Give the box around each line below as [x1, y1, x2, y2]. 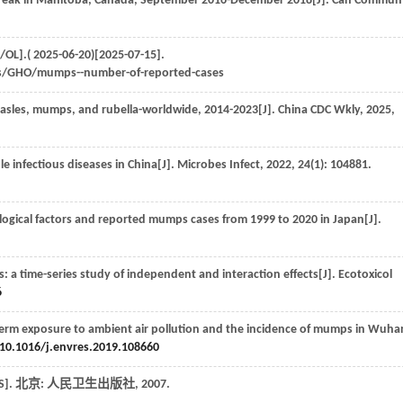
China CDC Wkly [278, 103, 360, 117]
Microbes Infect [177, 158, 260, 172]
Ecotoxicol [338, 268, 392, 282]
